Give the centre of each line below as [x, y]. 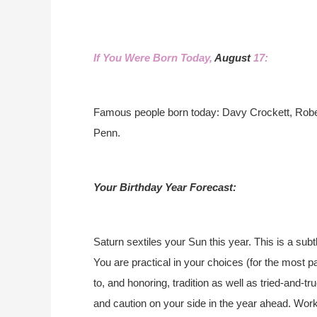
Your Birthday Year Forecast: [165, 187]
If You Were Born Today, [154, 58]
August [234, 58]
